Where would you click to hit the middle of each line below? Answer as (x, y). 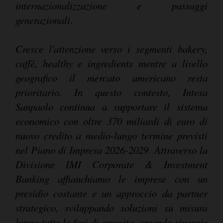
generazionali (43, 20)
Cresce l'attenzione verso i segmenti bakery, (111, 49)
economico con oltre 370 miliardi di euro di (111, 121)
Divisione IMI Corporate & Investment (111, 164)
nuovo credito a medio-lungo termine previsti (111, 135)
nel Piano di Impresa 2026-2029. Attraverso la (111, 150)
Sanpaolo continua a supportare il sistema (111, 106)
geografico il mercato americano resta (111, 77)
